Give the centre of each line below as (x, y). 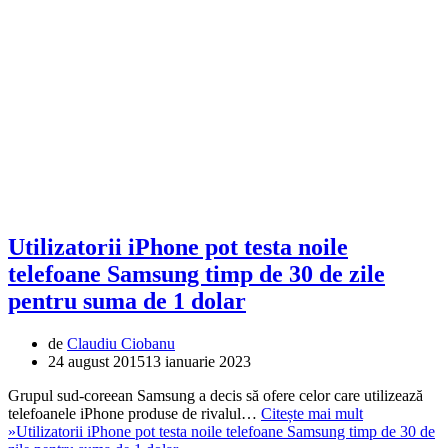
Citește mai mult (312, 413)
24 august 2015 (96, 361)
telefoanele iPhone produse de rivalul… (134, 413)
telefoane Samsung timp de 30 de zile (196, 273)
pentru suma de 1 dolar (127, 300)
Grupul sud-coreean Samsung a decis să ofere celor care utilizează (215, 395)
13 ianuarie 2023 (198, 361)
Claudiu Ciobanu (121, 343)
